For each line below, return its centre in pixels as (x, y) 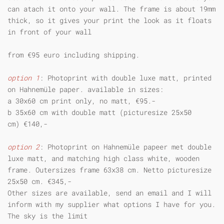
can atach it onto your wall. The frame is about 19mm (111, 8)
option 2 (23, 146)
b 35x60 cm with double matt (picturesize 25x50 (99, 112)
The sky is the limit (47, 215)
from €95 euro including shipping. (75, 54)
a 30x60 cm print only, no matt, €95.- (81, 100)
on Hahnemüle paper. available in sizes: (85, 89)
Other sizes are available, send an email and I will (109, 192)
